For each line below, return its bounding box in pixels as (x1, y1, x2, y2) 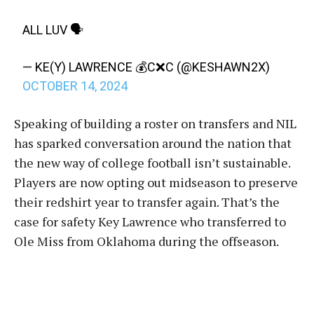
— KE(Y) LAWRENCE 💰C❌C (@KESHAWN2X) (22, 60, 271, 74)
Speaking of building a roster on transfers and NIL (14, 115, 296, 132)
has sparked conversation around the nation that (14, 135, 292, 151)
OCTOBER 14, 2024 (22, 78, 128, 93)
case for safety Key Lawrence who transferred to (14, 213, 286, 230)
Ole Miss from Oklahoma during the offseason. (14, 233, 279, 250)
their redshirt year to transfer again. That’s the (14, 193, 280, 210)
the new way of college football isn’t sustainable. (14, 154, 290, 171)
